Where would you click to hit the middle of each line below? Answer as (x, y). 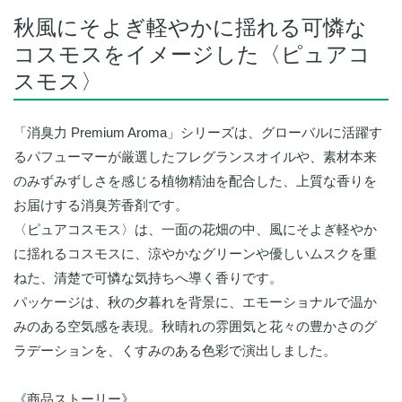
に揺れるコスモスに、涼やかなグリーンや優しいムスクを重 (195, 254)
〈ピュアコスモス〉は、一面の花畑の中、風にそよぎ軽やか (195, 230)
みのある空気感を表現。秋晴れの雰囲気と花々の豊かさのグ (195, 327)
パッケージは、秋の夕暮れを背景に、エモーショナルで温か (195, 302)
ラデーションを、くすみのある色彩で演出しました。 (175, 351)
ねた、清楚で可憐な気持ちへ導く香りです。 (148, 278)
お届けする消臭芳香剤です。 (101, 205)
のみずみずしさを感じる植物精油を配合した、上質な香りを (195, 181)
